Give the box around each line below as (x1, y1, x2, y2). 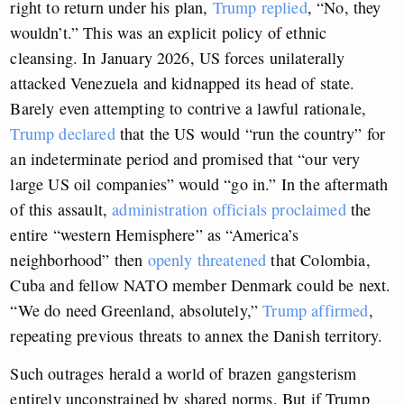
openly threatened (147, 249, 267, 271)
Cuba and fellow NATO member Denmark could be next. (10, 274, 391, 297)
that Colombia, (266, 249, 371, 271)
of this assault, (10, 198, 113, 221)
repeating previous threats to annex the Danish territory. (10, 325, 383, 347)
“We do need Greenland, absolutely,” (10, 299, 263, 322)
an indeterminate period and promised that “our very (10, 148, 361, 170)
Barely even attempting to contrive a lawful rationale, (10, 97, 367, 120)
